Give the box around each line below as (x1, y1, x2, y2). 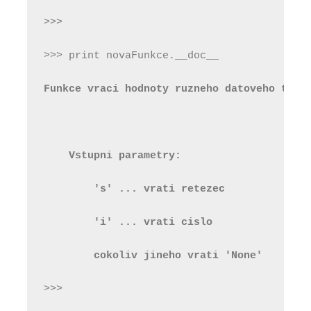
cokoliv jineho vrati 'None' (44, 249, 262, 262)
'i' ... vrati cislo (44, 216, 212, 228)
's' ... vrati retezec (44, 183, 225, 195)
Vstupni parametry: (44, 149, 181, 162)
